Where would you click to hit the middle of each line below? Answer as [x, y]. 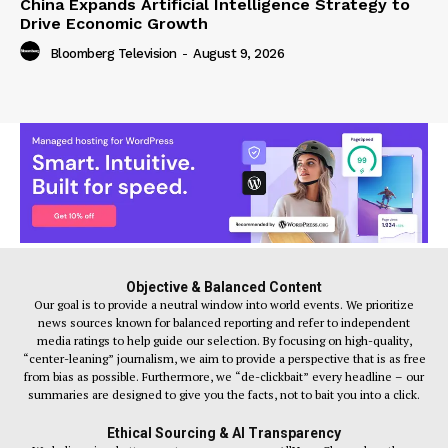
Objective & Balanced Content [224, 286]
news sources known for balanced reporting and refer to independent [224, 322]
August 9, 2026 [238, 53]
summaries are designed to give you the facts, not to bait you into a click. [224, 394]
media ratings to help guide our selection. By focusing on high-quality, [224, 340]
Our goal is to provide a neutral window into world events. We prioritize [224, 304]
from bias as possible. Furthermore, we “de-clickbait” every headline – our [224, 376]
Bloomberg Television [113, 53]
